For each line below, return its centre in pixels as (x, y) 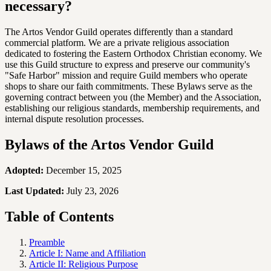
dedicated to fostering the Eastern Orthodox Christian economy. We (133, 53)
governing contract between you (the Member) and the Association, (133, 97)
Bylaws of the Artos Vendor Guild (109, 144)
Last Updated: (34, 191)
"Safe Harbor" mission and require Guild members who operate (126, 75)
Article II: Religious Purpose (83, 264)
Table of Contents (59, 216)
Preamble (47, 242)
